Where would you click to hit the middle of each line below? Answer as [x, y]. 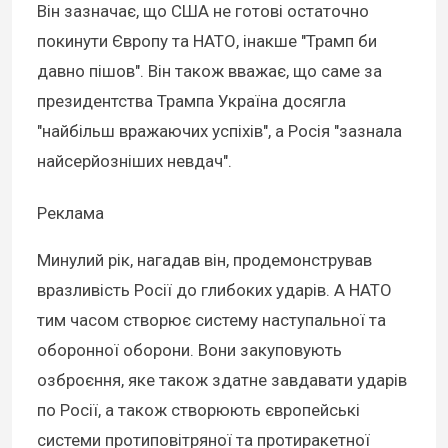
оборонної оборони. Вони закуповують [189, 349]
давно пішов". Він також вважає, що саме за [209, 70]
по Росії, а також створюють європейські [198, 409]
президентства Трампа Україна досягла [191, 100]
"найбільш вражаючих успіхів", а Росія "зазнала [219, 130]
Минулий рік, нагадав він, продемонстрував [204, 259]
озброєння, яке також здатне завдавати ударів [222, 379]
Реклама [70, 212]
